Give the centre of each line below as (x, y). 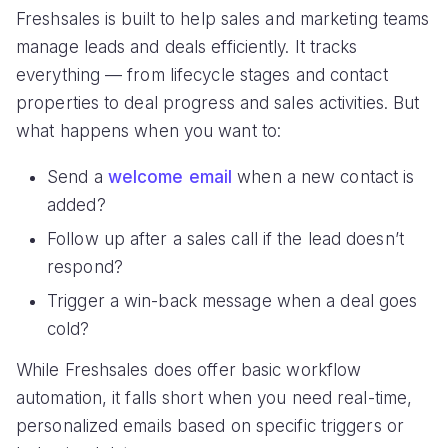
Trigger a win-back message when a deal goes (232, 301)
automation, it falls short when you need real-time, (214, 398)
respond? (85, 267)
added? (76, 205)
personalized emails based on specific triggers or (210, 426)
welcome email (170, 177)
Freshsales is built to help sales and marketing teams (223, 18)
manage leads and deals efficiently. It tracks (187, 46)
